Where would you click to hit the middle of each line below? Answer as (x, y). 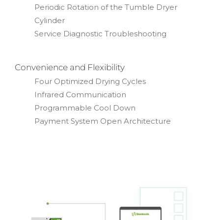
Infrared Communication (80, 94)
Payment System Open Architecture (103, 121)
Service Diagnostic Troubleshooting (100, 33)
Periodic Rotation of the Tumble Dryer (106, 7)
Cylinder (50, 20)
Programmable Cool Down (85, 108)
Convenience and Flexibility (70, 67)
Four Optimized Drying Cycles (90, 81)
